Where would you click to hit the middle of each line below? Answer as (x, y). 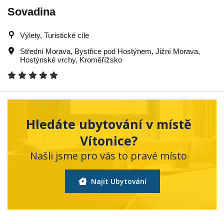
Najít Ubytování (117, 181)
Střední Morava (45, 51)
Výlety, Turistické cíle (54, 35)
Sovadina (31, 11)
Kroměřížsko (101, 59)
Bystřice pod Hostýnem (113, 51)
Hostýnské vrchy (48, 59)
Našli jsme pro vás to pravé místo (108, 155)
